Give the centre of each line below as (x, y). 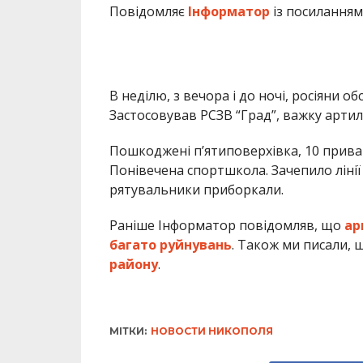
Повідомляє (148, 12)
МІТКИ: (128, 331)
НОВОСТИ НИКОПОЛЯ (211, 331)
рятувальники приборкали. (196, 190)
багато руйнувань (170, 245)
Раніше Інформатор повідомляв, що (226, 226)
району (133, 265)
